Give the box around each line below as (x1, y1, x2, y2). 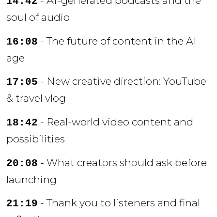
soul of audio (6, 11, 70, 24)
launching (6, 173, 57, 186)
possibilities (6, 132, 65, 145)
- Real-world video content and (38, 115, 194, 128)
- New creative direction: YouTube (38, 75, 207, 88)
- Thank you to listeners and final (38, 197, 201, 209)
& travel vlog (6, 92, 66, 105)
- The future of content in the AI (38, 34, 197, 47)
